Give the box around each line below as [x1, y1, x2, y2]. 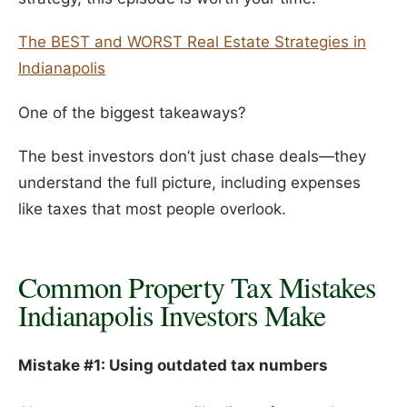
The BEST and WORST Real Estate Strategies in [18, 33, 366, 52]
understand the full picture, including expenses [18, 174, 361, 193]
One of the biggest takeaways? [18, 103, 246, 122]
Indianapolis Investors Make [18, 294, 326, 334]
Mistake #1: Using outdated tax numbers [18, 356, 328, 375]
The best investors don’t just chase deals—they [18, 147, 366, 166]
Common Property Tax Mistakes [18, 266, 376, 306]
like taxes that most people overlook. [18, 200, 286, 219]
